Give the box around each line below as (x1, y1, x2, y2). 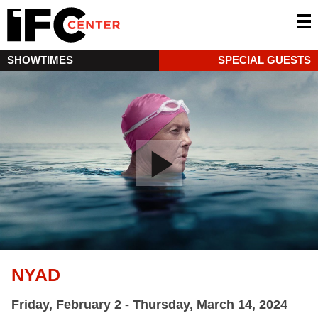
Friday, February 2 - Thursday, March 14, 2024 (11, 297, 287, 312)
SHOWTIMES (7, 54, 73, 66)
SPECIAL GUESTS (218, 54, 311, 66)
